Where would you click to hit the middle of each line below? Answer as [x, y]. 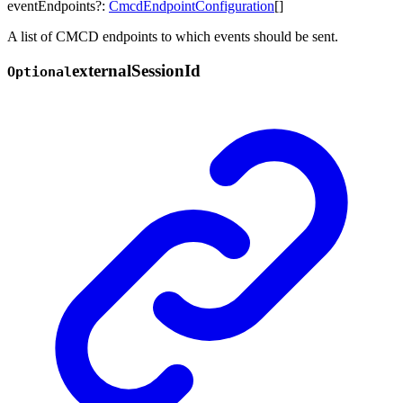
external [102, 71]
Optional [40, 72]
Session [158, 71]
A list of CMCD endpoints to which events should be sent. [173, 36]
